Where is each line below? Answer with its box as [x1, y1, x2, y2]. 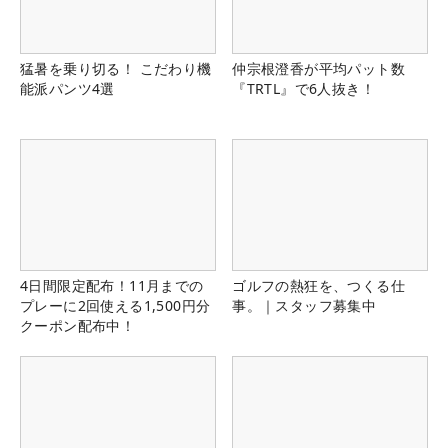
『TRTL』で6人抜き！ [232, 79, 375, 99]
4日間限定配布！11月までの [20, 275, 204, 295]
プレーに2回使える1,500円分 [20, 295, 211, 315]
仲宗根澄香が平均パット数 [232, 59, 405, 79]
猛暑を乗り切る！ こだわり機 [20, 59, 212, 79]
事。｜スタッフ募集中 [232, 295, 377, 315]
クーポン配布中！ [20, 315, 136, 335]
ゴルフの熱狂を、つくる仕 [232, 275, 405, 295]
